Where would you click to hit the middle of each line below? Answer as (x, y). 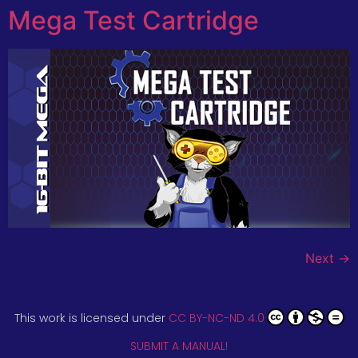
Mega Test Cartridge (133, 20)
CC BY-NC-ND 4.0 (216, 318)
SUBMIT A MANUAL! (179, 346)
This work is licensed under (91, 318)
